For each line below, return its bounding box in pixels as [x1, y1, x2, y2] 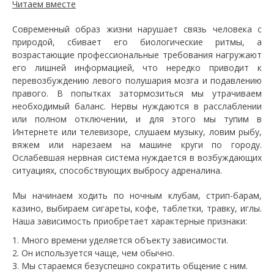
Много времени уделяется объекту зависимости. [21, 234, 228, 246]
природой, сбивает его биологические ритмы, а [12, 36, 262, 48]
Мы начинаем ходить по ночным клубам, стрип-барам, [12, 190, 262, 201]
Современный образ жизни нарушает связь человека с [12, 23, 262, 35]
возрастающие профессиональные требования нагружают [12, 49, 262, 61]
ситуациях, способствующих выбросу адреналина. [12, 165, 222, 176]
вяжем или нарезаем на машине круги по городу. [12, 139, 262, 150]
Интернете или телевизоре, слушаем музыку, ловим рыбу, [12, 126, 262, 138]
